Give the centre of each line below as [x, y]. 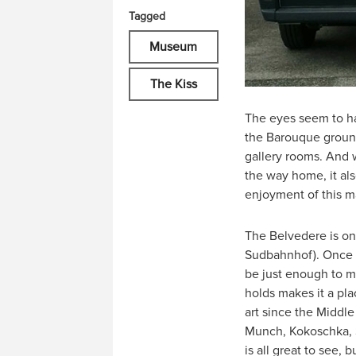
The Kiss [173, 84]
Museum [174, 47]
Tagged [147, 16]
